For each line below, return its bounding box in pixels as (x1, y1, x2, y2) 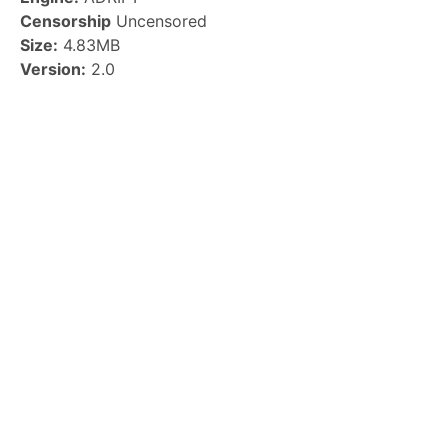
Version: (20, 59, 86, 79)
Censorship (20, 11, 111, 31)
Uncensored (111, 11, 207, 31)
